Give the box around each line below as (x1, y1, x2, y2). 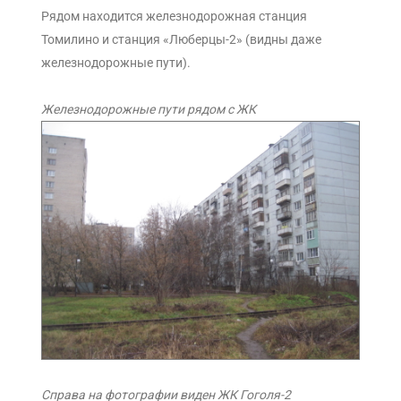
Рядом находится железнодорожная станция (41, 8, 307, 23)
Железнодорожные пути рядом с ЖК (41, 101, 259, 116)
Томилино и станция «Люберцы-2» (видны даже (41, 31, 321, 47)
